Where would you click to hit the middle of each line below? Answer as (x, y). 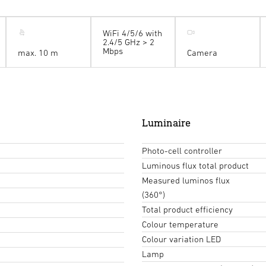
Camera (202, 52)
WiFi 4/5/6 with (132, 33)
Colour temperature (180, 224)
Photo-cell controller (182, 151)
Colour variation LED (181, 239)
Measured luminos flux (186, 180)
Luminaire (166, 123)
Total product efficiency (187, 210)
